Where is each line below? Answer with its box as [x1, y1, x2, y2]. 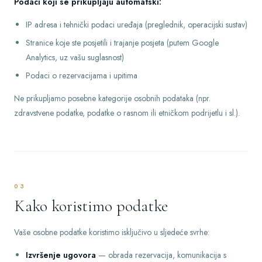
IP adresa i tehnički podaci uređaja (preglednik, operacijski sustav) [26, 19, 247, 30]
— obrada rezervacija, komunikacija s [96, 249, 226, 261]
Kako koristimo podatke [14, 196, 168, 216]
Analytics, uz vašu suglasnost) [26, 51, 124, 63]
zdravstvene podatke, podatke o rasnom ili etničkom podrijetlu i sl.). [14, 107, 240, 119]
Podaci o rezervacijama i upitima [26, 70, 137, 81]
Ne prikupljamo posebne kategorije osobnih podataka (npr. [14, 92, 211, 104]
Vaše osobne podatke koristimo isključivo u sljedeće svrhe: [14, 226, 209, 238]
